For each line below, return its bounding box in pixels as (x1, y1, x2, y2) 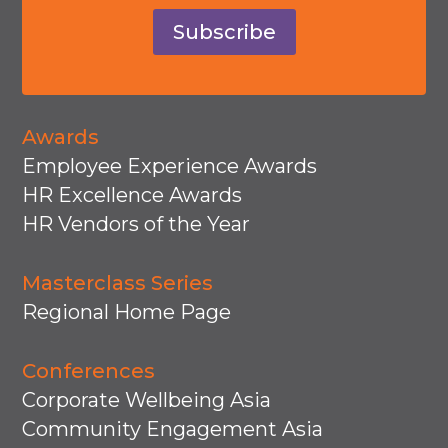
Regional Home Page (22, 300, 232, 325)
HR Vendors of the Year (22, 212, 251, 237)
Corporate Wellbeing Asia (22, 388, 272, 413)
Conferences (22, 359, 156, 384)
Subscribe (172, 20, 276, 45)
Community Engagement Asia (22, 417, 324, 442)
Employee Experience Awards (22, 154, 318, 179)
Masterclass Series (22, 271, 214, 296)
